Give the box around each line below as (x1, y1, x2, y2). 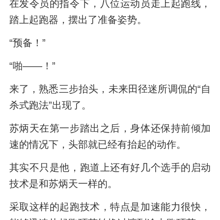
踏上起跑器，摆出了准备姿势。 (9, 14, 147, 26)
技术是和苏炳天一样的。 (9, 178, 117, 190)
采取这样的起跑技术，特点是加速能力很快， (9, 201, 211, 213)
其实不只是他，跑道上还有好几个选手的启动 (9, 162, 211, 173)
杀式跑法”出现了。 (9, 100, 91, 111)
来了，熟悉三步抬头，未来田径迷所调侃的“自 (9, 83, 211, 95)
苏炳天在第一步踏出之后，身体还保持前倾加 (9, 123, 211, 134)
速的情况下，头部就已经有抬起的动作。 (9, 139, 186, 150)
